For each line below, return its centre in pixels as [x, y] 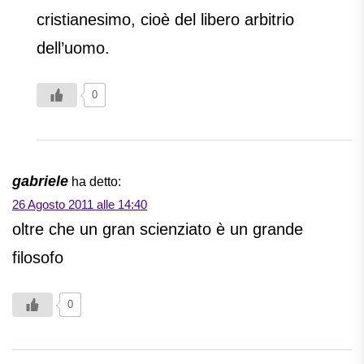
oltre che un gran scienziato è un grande [158, 230]
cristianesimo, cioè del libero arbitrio [165, 20]
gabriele [40, 182]
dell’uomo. [73, 48]
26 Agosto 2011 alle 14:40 [80, 205]
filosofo [38, 258]
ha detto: [96, 182]
